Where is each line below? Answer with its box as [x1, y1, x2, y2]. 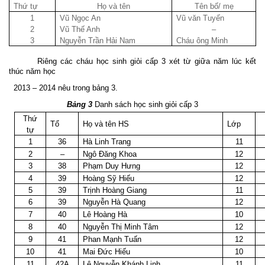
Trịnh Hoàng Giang [83, 186, 147, 195]
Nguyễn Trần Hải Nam [60, 36, 136, 46]
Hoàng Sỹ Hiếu [83, 174, 135, 183]
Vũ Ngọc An [60, 14, 101, 23]
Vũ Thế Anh [60, 25, 101, 34]
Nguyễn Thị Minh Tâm [83, 222, 159, 232]
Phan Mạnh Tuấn [83, 235, 142, 244]
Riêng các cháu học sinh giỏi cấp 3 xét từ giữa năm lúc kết [37, 57, 256, 66]
